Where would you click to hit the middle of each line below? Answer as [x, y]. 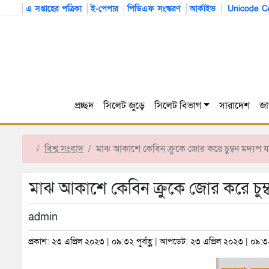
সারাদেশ [234, 106]
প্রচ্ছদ [84, 106]
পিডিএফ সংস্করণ [154, 9]
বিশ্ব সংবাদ [64, 149]
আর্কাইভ [203, 9]
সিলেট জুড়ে [124, 106]
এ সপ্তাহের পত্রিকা [54, 9]
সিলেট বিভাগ [178, 106]
